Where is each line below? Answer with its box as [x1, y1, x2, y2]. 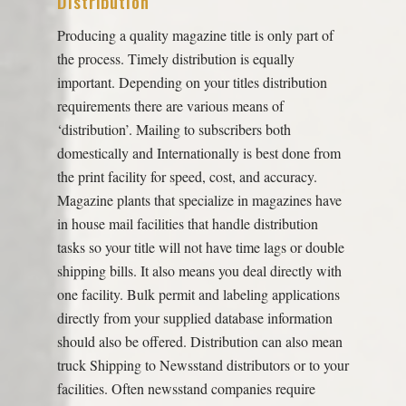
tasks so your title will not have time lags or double [56, 237, 344, 257]
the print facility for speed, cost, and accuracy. [56, 167, 317, 187]
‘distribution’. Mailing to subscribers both [56, 120, 291, 140]
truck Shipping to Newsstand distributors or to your [56, 355, 349, 375]
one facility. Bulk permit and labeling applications [56, 285, 340, 304]
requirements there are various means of [56, 96, 284, 116]
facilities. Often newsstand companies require [56, 379, 315, 399]
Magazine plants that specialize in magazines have [56, 190, 342, 210]
